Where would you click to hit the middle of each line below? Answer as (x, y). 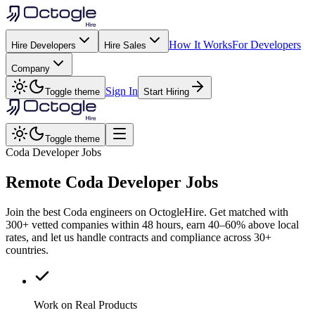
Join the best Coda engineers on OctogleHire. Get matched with (147, 212)
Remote (36, 182)
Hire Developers (44, 45)
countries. (27, 250)
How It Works (200, 45)
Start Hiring (166, 92)
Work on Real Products (85, 304)
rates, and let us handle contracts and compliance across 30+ (139, 237)
